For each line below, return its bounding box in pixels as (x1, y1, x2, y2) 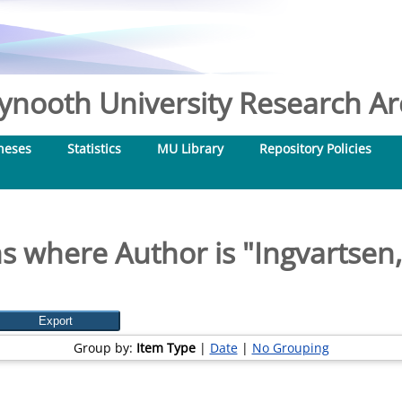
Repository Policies (259, 140, 371, 157)
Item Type (135, 339, 196, 356)
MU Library (157, 140, 223, 157)
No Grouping (251, 339, 329, 356)
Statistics (67, 140, 121, 157)
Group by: (73, 339, 136, 356)
